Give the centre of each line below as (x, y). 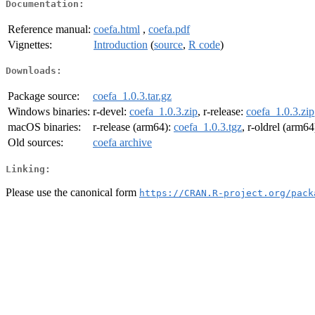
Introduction (121, 44)
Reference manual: (49, 29)
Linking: (28, 169)
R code (204, 44)
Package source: (44, 96)
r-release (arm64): (133, 127)
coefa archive (122, 143)
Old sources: (36, 143)
